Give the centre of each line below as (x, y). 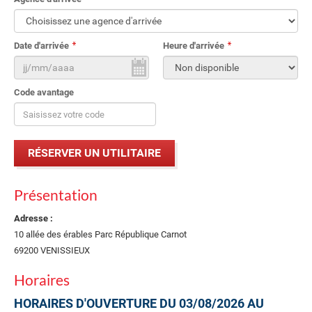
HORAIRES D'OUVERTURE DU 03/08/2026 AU (139, 303)
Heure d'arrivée (194, 46)
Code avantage (44, 92)
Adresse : (33, 218)
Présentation (56, 195)
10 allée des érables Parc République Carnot (100, 234)
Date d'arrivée (41, 46)
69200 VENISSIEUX (52, 250)
